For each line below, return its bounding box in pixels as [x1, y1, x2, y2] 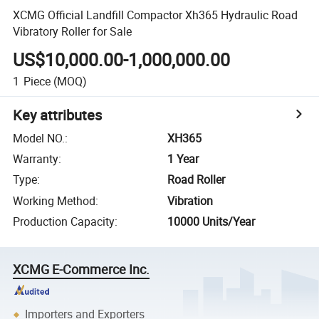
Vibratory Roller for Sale [13, 23, 132, 39]
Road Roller [167, 172, 226, 188]
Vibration [167, 192, 214, 209]
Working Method [13, 192, 96, 209]
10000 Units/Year [167, 214, 256, 230]
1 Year [167, 151, 199, 167]
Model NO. [13, 130, 66, 146]
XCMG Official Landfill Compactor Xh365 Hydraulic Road [13, 6, 298, 23]
